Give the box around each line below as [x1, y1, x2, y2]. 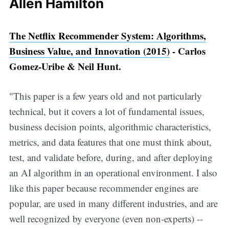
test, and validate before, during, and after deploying [9, 151, 213, 164]
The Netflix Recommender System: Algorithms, [9, 28, 206, 42]
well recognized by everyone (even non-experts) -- [9, 212, 203, 225]
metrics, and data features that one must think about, [9, 135, 212, 149]
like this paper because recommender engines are [9, 181, 198, 195]
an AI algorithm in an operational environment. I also [9, 166, 217, 179]
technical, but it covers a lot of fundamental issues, [9, 105, 204, 118]
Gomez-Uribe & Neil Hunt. [9, 59, 121, 73]
